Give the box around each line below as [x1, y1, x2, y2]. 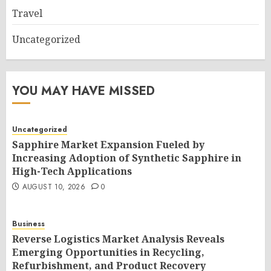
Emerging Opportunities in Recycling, [12, 246, 204, 259]
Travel [12, 7, 42, 20]
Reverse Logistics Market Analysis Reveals [12, 232, 224, 246]
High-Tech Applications [12, 165, 132, 178]
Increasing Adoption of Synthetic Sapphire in [12, 151, 241, 165]
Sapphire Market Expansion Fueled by [12, 138, 204, 151]
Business [12, 218, 45, 229]
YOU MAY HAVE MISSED [12, 82, 155, 100]
